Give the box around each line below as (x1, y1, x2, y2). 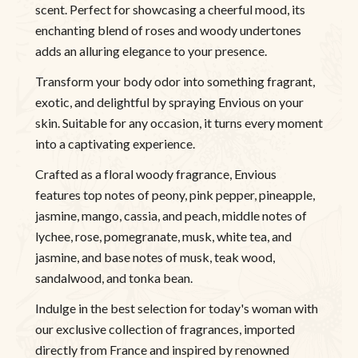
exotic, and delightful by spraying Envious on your (35, 94, 304, 110)
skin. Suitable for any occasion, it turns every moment (35, 115, 323, 131)
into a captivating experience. (35, 136, 195, 152)
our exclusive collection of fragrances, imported (35, 321, 295, 337)
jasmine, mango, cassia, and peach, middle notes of (35, 208, 307, 224)
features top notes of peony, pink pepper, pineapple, (35, 187, 315, 203)
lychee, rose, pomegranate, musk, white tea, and (35, 229, 292, 245)
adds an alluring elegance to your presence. (35, 43, 267, 59)
